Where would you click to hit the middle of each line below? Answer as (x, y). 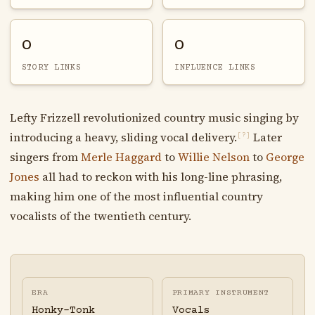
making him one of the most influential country (136, 196)
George (285, 156)
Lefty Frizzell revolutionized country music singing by (154, 117)
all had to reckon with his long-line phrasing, (160, 176)
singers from (45, 156)
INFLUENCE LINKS (215, 67)
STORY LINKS (51, 67)
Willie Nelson (213, 156)
